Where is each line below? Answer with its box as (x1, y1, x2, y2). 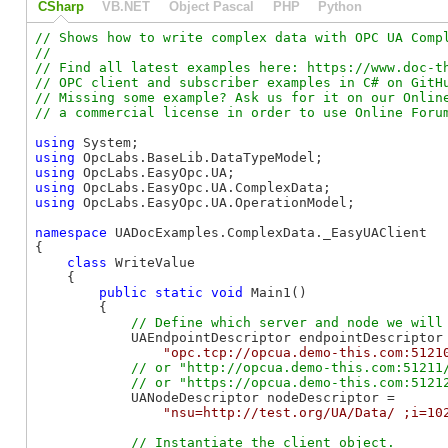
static (155, 284, 203, 300)
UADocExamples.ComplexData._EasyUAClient (107, 224, 427, 240)
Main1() (243, 284, 307, 300)
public (99, 284, 147, 300)
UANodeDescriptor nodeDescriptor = (35, 389, 395, 405)
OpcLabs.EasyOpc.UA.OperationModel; (75, 194, 355, 210)
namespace (35, 224, 107, 240)
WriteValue (107, 254, 195, 270)
